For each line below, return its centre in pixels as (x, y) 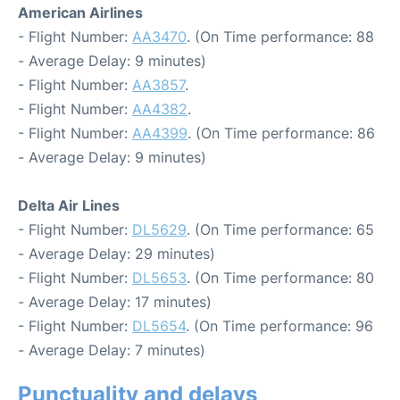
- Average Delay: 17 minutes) (115, 302)
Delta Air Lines (69, 205)
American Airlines (80, 12)
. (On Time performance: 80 (280, 278)
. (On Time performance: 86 (281, 133)
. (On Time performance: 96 (279, 326)
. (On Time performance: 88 (280, 37)
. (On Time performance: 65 (280, 229)
